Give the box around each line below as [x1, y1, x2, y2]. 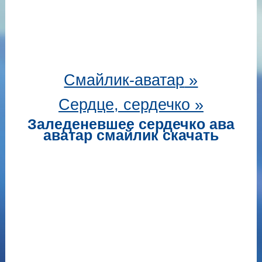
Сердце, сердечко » [58, 96, 204, 113]
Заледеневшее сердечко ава [27, 116, 235, 132]
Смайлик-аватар [64, 71, 185, 89]
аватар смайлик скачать [43, 127, 219, 143]
